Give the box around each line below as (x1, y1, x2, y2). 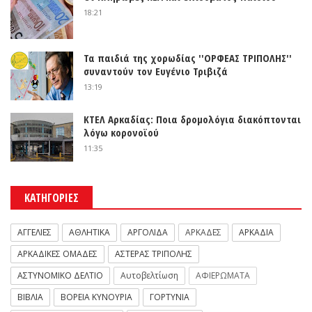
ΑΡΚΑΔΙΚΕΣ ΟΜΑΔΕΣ (17, 248, 97, 260)
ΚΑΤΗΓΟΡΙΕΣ (24, 190, 79, 206)
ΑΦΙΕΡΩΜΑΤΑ (196, 270, 250, 282)
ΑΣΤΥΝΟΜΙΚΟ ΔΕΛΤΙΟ (17, 270, 103, 282)
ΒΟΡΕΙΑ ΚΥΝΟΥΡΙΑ (61, 291, 132, 304)
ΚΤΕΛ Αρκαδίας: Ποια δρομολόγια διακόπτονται (84, 112, 301, 127)
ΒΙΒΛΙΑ (17, 291, 43, 304)
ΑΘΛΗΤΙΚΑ (69, 226, 110, 239)
